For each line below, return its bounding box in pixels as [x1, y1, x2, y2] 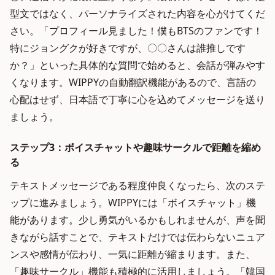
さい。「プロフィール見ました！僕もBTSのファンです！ [10, 24, 263, 37]
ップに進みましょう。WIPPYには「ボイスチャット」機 [10, 196, 256, 209]
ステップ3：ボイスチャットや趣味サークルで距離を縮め [10, 141, 261, 154]
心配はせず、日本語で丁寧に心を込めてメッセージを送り [10, 93, 265, 106]
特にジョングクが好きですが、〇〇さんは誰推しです [10, 41, 246, 55]
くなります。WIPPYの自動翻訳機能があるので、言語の [10, 76, 256, 89]
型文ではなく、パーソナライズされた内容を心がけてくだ [10, 7, 265, 20]
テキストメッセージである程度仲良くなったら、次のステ [10, 179, 265, 192]
